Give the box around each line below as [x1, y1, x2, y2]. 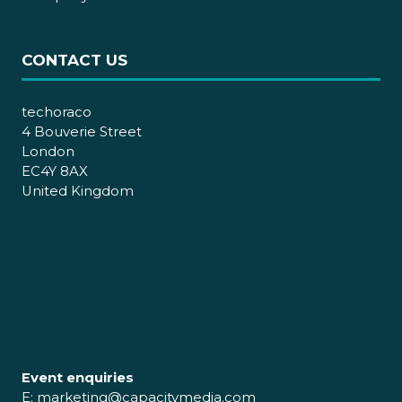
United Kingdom [22, 183, 134, 200]
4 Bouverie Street [22, 124, 142, 141]
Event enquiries [22, 370, 134, 387]
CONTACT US [22, 50, 127, 70]
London [22, 144, 74, 161]
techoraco [22, 104, 92, 121]
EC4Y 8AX [22, 163, 88, 180]
